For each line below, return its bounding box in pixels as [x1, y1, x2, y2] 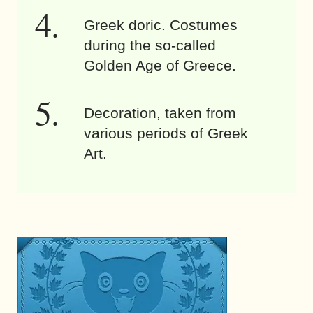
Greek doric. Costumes [84, 17, 238, 34]
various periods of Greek [84, 125, 248, 142]
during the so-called [84, 37, 216, 54]
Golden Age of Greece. [84, 57, 236, 74]
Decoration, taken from [84, 105, 236, 122]
